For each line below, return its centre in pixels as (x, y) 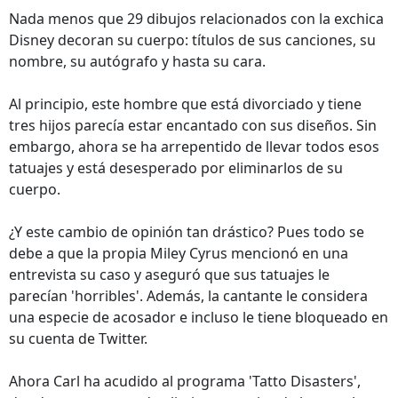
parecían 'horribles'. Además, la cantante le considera (188, 296)
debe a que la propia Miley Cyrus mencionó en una (179, 253)
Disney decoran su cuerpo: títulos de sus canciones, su (192, 40)
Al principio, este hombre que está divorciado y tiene (185, 104)
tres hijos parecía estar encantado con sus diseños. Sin (193, 125)
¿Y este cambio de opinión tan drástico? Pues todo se (187, 232)
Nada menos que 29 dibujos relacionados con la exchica (196, 19)
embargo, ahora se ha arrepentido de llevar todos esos (194, 147)
